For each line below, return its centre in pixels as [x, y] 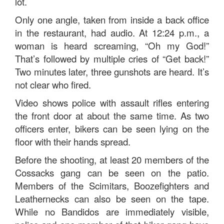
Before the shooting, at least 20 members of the [112, 159]
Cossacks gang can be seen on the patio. [112, 172]
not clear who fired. [53, 84]
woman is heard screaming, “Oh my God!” [112, 45]
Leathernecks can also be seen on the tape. [112, 198]
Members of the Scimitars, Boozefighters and [112, 185]
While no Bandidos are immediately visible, [112, 211]
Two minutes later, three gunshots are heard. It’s [112, 71]
